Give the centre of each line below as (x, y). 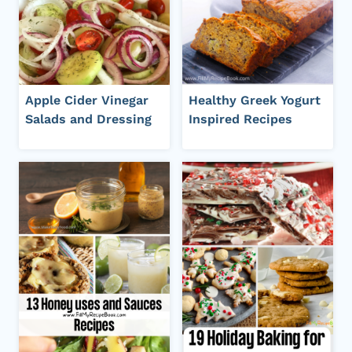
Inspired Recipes (240, 119)
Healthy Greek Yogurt (255, 101)
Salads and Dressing (88, 119)
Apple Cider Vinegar (87, 101)
